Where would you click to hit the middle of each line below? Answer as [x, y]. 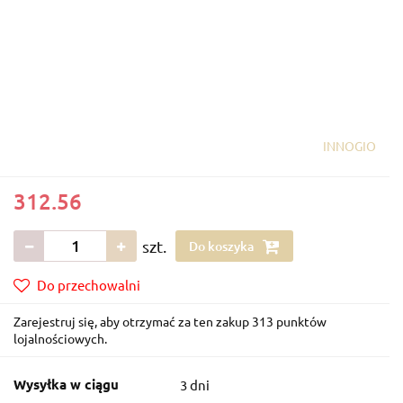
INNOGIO [349, 145]
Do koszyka [223, 246]
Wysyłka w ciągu [66, 384]
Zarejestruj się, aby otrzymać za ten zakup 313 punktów [170, 321]
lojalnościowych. [60, 338]
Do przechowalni [89, 284]
